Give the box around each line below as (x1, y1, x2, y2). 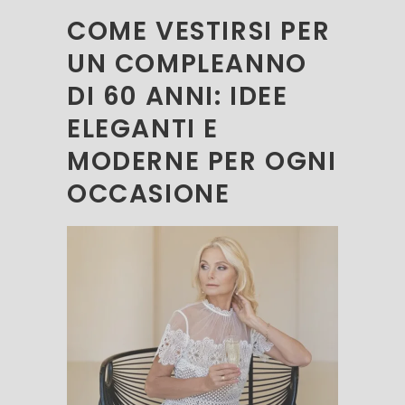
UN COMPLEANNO (67, 46, 307, 81)
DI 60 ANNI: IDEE (67, 79, 288, 114)
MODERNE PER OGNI (67, 144, 337, 179)
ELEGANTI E (67, 111, 220, 146)
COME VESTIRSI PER (67, 14, 331, 49)
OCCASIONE (67, 176, 231, 212)
